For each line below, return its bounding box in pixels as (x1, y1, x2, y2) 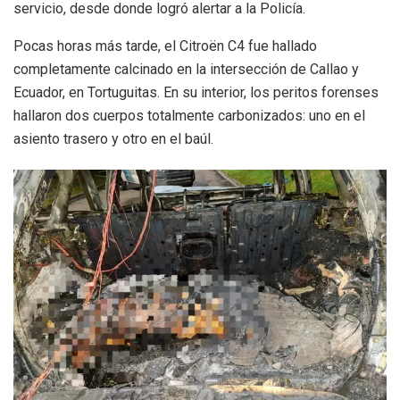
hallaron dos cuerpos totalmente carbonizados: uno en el (13, 106, 365, 124)
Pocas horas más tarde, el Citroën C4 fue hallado (13, 37, 317, 54)
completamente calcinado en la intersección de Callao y (13, 60, 359, 78)
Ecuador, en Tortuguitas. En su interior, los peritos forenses (13, 83, 379, 101)
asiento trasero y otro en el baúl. (13, 129, 213, 147)
